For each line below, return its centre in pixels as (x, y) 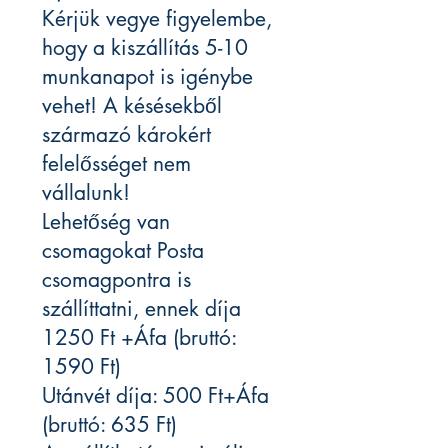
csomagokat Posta (123, 251)
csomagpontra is (116, 280)
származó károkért (126, 135)
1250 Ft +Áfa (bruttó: (139, 338)
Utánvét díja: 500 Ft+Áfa (155, 396)
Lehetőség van (106, 222)
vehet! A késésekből (132, 106)
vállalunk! (86, 193)
